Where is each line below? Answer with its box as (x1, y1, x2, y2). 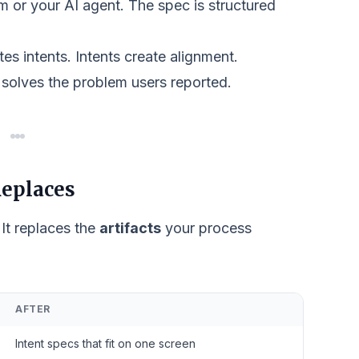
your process (161, 220, 252, 236)
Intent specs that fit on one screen (15, 337, 196, 350)
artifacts (99, 220, 161, 236)
